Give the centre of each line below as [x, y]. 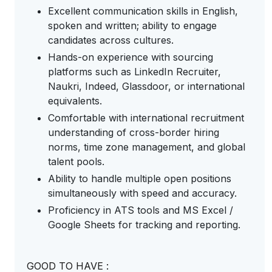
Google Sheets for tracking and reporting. [146, 225]
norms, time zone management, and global [147, 147]
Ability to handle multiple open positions [140, 178]
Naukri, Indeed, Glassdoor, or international [146, 86]
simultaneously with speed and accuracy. [144, 193]
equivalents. [76, 101]
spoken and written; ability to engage [132, 25]
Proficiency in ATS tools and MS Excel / [141, 210]
